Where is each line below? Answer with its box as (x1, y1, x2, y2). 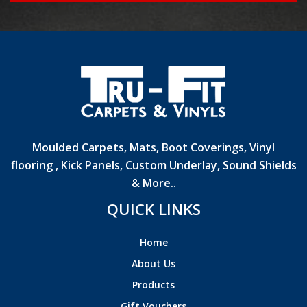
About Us (132, 256, 175, 270)
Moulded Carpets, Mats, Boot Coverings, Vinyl (32, 139, 275, 155)
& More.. (131, 175, 176, 191)
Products (132, 278, 175, 291)
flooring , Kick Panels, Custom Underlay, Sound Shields (10, 157, 297, 173)
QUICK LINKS (106, 198, 201, 219)
